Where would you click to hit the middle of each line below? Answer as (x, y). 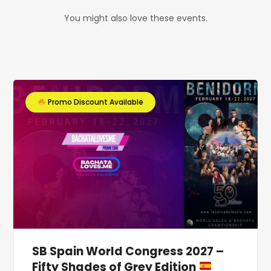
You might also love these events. (135, 18)
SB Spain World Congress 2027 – (128, 251)
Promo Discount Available (94, 102)
